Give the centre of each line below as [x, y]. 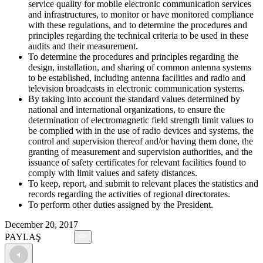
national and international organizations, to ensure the [127, 110]
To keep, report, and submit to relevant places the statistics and [143, 184]
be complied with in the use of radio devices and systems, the [141, 131]
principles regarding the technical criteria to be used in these [138, 36]
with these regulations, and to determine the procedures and [138, 25]
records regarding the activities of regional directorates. [129, 194]
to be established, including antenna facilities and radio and [137, 78]
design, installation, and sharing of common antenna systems [140, 68]
